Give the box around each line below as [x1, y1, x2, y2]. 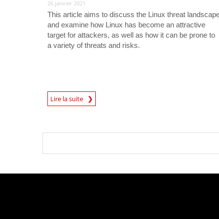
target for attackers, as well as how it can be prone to [47, 30, 215, 39]
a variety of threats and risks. [47, 41, 140, 49]
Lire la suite [50, 94, 88, 103]
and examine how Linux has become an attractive [47, 20, 205, 29]
